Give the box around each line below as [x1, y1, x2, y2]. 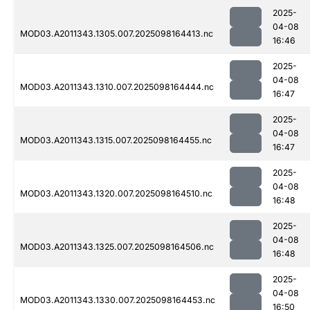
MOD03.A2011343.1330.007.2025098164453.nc [20, 295, 215, 306]
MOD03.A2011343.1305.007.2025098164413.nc [20, 28, 213, 39]
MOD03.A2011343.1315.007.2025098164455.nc [20, 135, 212, 146]
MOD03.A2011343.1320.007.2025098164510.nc [20, 188, 212, 199]
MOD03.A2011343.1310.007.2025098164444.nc [20, 82, 214, 93]
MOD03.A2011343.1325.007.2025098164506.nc [20, 241, 214, 253]
